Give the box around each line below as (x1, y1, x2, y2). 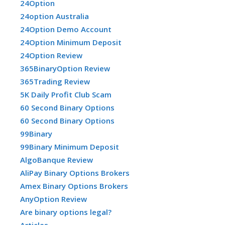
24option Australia (20, 11, 89, 21)
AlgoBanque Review (20, 154, 93, 165)
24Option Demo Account (20, 24, 111, 34)
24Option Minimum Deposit (20, 37, 122, 47)
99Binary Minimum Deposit (20, 141, 119, 152)
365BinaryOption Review (20, 63, 110, 73)
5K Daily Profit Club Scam (20, 89, 111, 99)
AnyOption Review (20, 193, 87, 204)
